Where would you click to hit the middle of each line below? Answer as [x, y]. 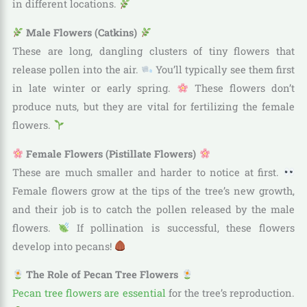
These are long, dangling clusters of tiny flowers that [153, 51]
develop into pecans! [63, 246]
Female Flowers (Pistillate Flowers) [111, 153]
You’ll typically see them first [224, 69]
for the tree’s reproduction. [230, 293]
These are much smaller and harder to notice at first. [148, 172]
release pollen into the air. [77, 69]
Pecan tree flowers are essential [89, 293]
